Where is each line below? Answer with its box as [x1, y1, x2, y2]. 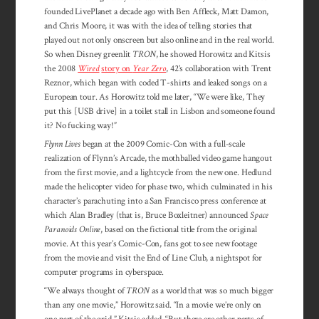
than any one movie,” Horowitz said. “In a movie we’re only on [44, 299, 262, 311]
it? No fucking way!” [44, 119, 117, 131]
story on [101, 62, 133, 74]
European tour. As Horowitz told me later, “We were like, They [44, 90, 266, 103]
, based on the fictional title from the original [100, 224, 257, 236]
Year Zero [132, 62, 167, 74]
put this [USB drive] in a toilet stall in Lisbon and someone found [44, 105, 275, 117]
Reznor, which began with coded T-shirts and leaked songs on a [44, 76, 268, 88]
